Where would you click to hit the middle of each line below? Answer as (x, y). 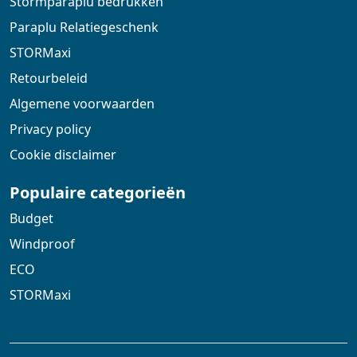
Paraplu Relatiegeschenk (84, 27)
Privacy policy (50, 129)
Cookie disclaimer (63, 155)
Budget (31, 219)
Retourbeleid (49, 78)
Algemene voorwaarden (82, 104)
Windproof (42, 244)
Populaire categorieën (98, 193)
